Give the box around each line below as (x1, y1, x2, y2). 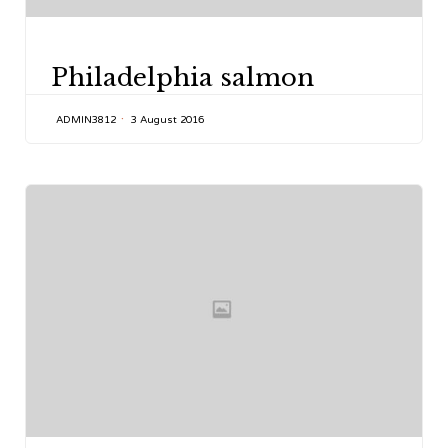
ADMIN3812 (56, 113, 116, 126)
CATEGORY (55, 47, 111, 60)
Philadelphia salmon (51, 62, 314, 92)
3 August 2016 (131, 113, 204, 126)
